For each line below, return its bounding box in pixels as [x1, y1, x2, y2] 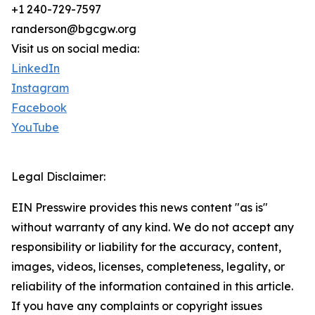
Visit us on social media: [11, 41, 139, 56]
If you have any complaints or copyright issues [11, 299, 262, 314]
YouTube [11, 120, 59, 135]
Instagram [11, 81, 69, 96]
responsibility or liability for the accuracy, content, [11, 240, 281, 255]
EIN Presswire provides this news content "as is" [11, 200, 268, 215]
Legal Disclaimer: [11, 169, 105, 184]
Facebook [11, 101, 67, 115]
